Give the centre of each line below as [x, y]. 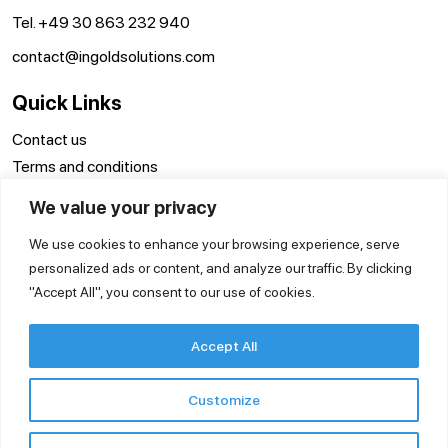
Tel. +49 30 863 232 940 [101, 22]
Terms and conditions [85, 166]
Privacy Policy [58, 220]
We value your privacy [123, 207]
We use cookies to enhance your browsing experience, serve [214, 243]
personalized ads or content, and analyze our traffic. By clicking [220, 267]
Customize [224, 399]
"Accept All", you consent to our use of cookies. [172, 291]
